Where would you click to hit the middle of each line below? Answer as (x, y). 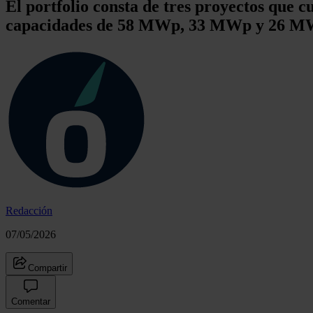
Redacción (29, 210)
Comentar (31, 301)
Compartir (48, 268)
